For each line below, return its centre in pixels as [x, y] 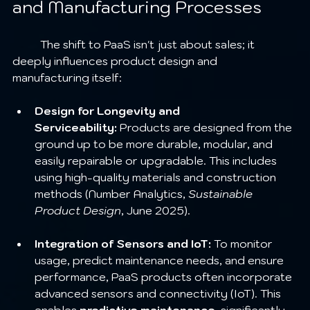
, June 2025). [156, 210]
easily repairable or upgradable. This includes [157, 160]
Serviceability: [76, 127]
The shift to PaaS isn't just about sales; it [26, 44]
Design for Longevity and [109, 110]
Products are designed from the [206, 127]
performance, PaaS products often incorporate [165, 276]
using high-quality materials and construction [157, 177]
